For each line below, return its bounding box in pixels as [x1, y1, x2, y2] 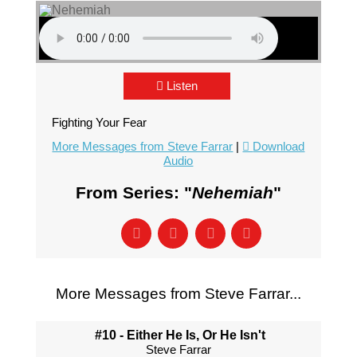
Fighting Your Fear [51, 116, 147, 129]
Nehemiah [191, 183, 273, 202]
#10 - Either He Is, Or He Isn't [95, 328, 266, 342]
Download [253, 139, 305, 153]
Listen [166, 79, 198, 92]
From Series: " [75, 183, 192, 202]
